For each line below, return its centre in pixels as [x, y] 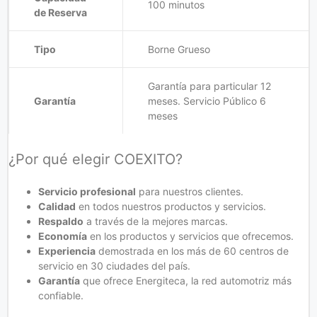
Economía [63, 236]
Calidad [57, 206]
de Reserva [60, 12]
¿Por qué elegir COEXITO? [96, 159]
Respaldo [61, 221]
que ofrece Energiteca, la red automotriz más [186, 280]
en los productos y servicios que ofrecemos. [190, 236]
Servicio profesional [87, 191]
